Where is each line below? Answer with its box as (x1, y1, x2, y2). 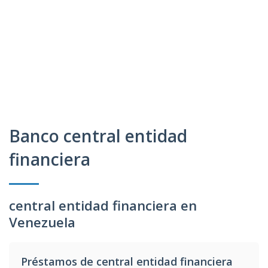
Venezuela (9, 213, 75, 231)
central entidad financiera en (9, 196, 197, 214)
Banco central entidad (9, 124, 187, 147)
